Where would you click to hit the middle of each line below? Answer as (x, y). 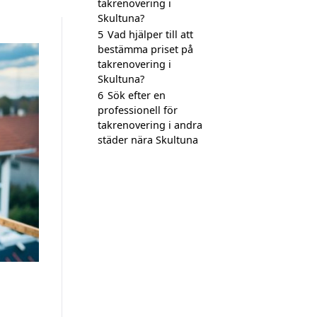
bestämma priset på (145, 49)
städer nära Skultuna (148, 140)
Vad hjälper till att (150, 34)
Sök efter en (137, 95)
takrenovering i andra (150, 125)
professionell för (138, 110)
